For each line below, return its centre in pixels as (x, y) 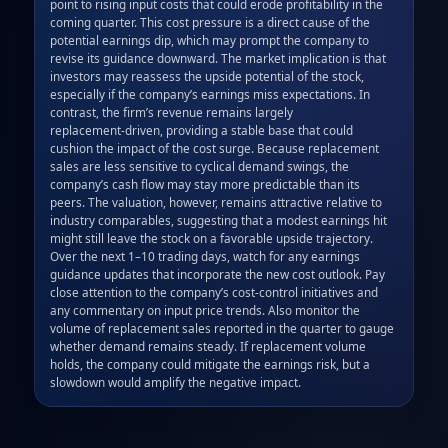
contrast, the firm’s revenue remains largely (172, 112)
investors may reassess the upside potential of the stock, (207, 76)
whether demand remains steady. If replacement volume (208, 346)
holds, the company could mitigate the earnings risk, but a (210, 364)
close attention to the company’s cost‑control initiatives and (214, 292)
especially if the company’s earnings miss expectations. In (210, 94)
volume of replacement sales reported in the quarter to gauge (222, 328)
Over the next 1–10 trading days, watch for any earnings (205, 256)
